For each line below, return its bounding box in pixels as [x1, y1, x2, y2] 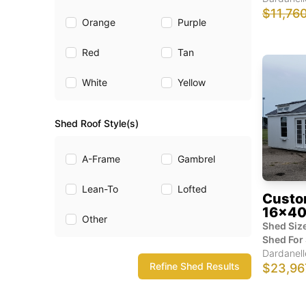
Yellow [178, 76, 206, 88]
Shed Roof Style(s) [55, 117, 139, 129]
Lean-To [82, 183, 119, 195]
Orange [82, 16, 115, 28]
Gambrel [178, 153, 215, 165]
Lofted [178, 183, 207, 195]
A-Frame [82, 153, 120, 165]
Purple [178, 16, 206, 28]
